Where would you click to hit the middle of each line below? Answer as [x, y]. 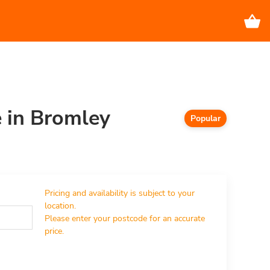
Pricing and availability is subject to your [121, 193]
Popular [206, 118]
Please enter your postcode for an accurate [126, 218]
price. [54, 231]
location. [60, 206]
